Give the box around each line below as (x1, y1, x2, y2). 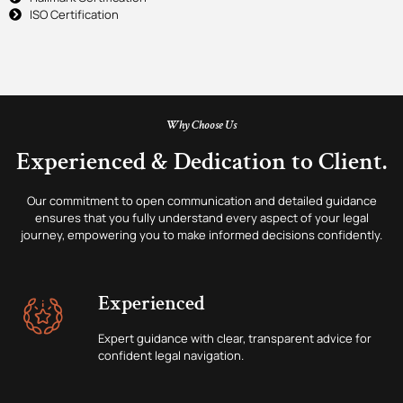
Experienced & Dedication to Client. (16, 144, 387, 178)
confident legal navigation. (98, 346, 244, 363)
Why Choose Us (166, 116, 237, 133)
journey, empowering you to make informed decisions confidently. (21, 226, 382, 243)
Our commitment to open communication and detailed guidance (26, 192, 377, 209)
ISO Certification (29, 5, 119, 22)
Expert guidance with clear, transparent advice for (98, 329, 372, 346)
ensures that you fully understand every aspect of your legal (34, 209, 369, 226)
